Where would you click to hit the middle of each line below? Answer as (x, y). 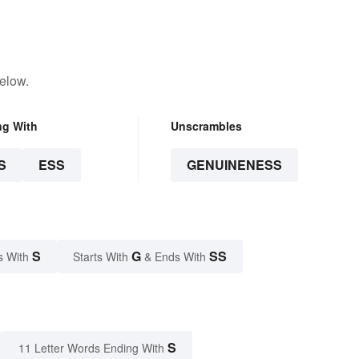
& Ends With (175, 257)
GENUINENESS (234, 165)
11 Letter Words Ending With (91, 348)
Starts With (102, 257)
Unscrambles (206, 126)
